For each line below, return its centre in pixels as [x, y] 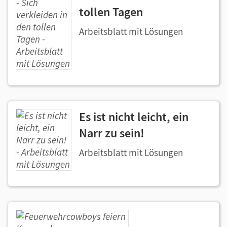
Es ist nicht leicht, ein [134, 117]
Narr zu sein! [112, 133]
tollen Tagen [111, 12]
